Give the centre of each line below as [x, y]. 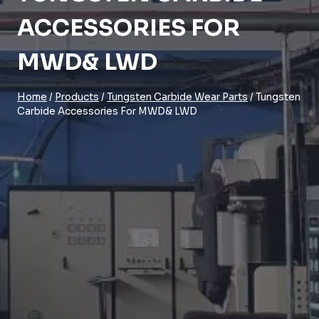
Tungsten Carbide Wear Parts [177, 98]
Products [77, 98]
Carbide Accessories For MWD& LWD [107, 112]
